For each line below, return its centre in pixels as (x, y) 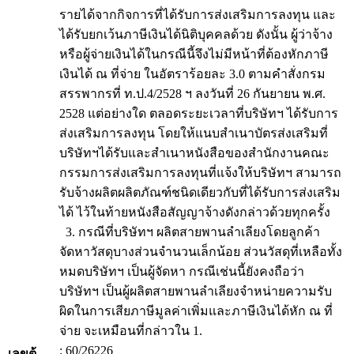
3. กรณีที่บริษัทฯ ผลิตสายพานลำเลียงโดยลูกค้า (190, 232)
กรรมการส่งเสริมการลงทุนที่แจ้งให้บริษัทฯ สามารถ (200, 173)
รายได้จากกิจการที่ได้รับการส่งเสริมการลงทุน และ (198, 15)
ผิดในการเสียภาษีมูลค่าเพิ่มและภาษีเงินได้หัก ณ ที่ (196, 311)
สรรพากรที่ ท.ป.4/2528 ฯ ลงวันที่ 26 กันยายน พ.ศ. (192, 94)
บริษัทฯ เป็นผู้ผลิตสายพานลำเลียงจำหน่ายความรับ (196, 291)
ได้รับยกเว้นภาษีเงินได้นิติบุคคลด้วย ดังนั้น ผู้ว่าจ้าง (196, 34)
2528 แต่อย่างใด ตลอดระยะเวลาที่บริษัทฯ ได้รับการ (199, 113)
